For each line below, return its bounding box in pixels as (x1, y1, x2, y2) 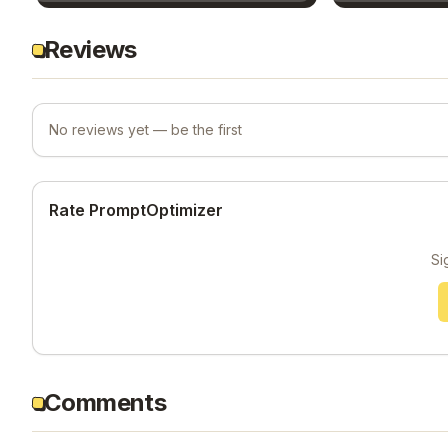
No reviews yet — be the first (49, 120, 242, 138)
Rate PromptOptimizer (49, 199, 223, 220)
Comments (44, 387, 167, 417)
